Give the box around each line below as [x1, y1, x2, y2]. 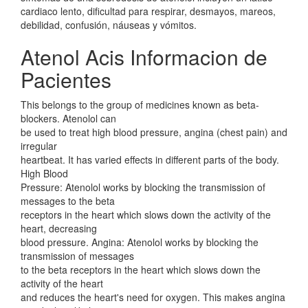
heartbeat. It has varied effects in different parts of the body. [21, 153, 279, 166]
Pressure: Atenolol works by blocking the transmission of [21, 180, 265, 194]
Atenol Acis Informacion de [21, 42, 267, 71]
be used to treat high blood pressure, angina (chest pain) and [21, 125, 287, 139]
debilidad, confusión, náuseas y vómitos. [21, 18, 197, 32]
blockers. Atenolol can [21, 111, 116, 125]
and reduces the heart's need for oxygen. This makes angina [21, 290, 285, 304]
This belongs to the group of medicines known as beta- [21, 98, 259, 111]
